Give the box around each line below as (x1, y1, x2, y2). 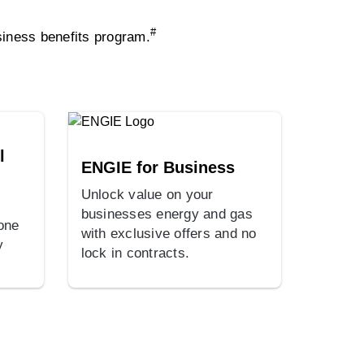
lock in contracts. (80, 245, 189, 261)
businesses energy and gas (80, 206, 253, 222)
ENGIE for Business (80, 158, 235, 176)
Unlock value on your (80, 186, 214, 202)
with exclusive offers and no (80, 225, 257, 241)
